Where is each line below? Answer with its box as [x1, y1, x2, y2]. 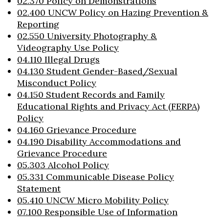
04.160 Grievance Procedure [17, 124, 136, 135]
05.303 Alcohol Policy [17, 159, 109, 171]
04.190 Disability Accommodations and [17, 136, 181, 147]
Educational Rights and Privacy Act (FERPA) [17, 101, 199, 112]
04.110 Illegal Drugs [17, 54, 100, 65]
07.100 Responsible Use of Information [17, 206, 177, 218]
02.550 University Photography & [17, 30, 157, 42]
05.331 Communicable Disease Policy [17, 171, 174, 182]
